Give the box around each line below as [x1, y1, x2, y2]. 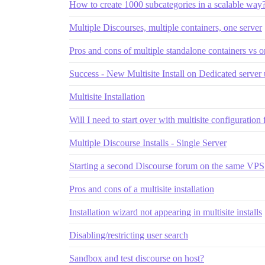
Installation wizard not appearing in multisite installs [69, 207, 262, 218]
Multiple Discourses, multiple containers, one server [69, 22, 262, 33]
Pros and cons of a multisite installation [69, 184, 214, 195]
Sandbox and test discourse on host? [69, 253, 204, 264]
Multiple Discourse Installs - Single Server [69, 138, 227, 148]
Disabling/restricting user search [69, 230, 188, 241]
